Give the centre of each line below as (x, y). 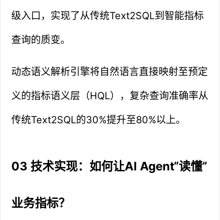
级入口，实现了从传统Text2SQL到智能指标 (108, 15)
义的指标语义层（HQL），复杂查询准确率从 (110, 96)
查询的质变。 (41, 40)
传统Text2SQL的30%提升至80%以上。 (99, 120)
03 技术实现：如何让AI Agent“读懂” (110, 166)
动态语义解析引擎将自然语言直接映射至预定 (110, 71)
